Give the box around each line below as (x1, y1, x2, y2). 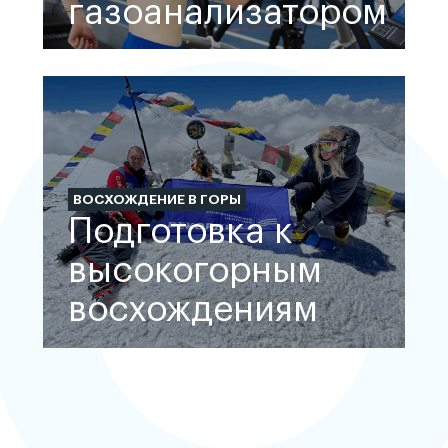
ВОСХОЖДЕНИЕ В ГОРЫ (72, 193, 241, 207)
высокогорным (67, 253, 322, 289)
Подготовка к (67, 214, 293, 250)
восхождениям (67, 292, 318, 328)
